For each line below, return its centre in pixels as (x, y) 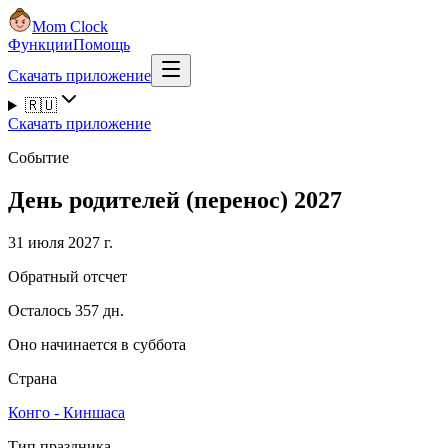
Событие (38, 157)
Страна (32, 378)
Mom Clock (70, 26)
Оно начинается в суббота (97, 344)
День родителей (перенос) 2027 (175, 199)
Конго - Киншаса (66, 412)
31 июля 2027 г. (60, 242)
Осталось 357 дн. (66, 310)
